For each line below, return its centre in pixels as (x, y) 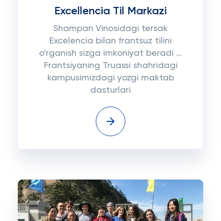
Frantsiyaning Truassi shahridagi (110, 66)
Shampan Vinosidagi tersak (110, 29)
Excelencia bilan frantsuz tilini (110, 41)
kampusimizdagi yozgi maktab (110, 78)
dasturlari (110, 90)
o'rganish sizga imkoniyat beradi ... (110, 53)
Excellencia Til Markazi (110, 11)
